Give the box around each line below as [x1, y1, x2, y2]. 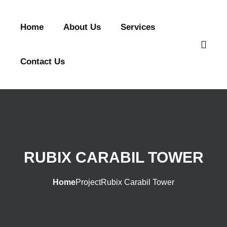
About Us [63, 22, 101, 32]
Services [121, 22, 155, 32]
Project [75, 178, 101, 186]
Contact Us [20, 57, 65, 66]
